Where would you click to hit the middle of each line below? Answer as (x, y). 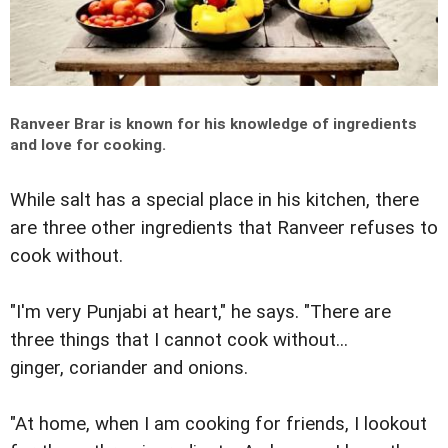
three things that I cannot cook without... (179, 339)
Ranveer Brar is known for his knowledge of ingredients (213, 123)
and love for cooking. (88, 144)
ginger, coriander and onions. (129, 367)
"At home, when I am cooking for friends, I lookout (218, 423)
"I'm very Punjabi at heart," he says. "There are (200, 311)
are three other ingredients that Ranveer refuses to (224, 227)
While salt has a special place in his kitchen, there (214, 199)
